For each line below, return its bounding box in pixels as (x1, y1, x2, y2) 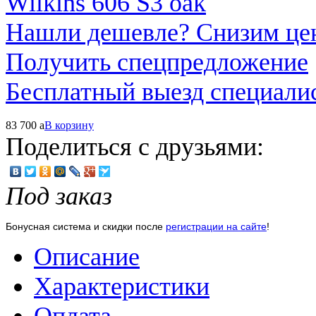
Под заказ (6, 181, 112, 210)
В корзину (44, 119, 94, 131)
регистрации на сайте (166, 220, 267, 232)
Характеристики (34, 272, 209, 300)
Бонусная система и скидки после (6, 220, 166, 232)
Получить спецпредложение (6, 47, 308, 76)
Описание (34, 242, 140, 271)
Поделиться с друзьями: (6, 132, 264, 161)
